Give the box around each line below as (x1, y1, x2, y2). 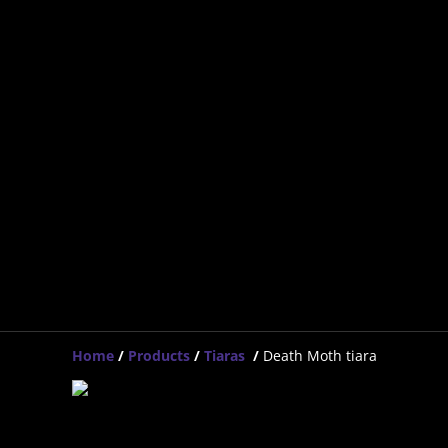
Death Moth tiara (263, 346, 377, 365)
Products (128, 346, 190, 365)
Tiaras (204, 346, 249, 365)
